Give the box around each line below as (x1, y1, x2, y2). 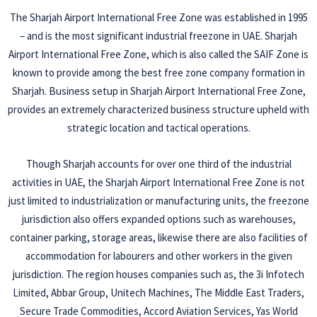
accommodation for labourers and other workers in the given (25, 249, 292, 263)
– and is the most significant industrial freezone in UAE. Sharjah (20, 29, 297, 43)
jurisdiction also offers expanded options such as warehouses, (21, 212, 296, 226)
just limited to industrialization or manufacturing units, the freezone (8, 194, 309, 208)
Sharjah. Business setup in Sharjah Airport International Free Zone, (11, 84, 306, 98)
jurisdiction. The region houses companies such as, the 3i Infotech (13, 267, 304, 282)
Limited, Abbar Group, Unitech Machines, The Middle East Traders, (13, 286, 304, 300)
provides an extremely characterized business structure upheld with (8, 103, 309, 117)
